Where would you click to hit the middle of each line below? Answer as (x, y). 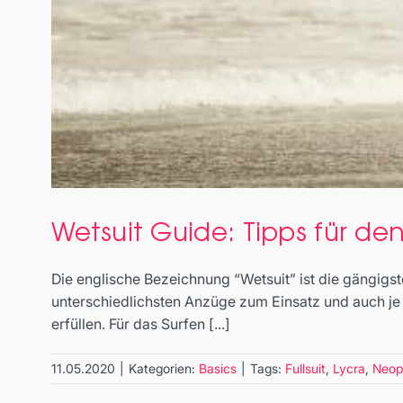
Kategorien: (164, 369)
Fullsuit (305, 369)
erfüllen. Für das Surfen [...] (141, 324)
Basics (218, 369)
